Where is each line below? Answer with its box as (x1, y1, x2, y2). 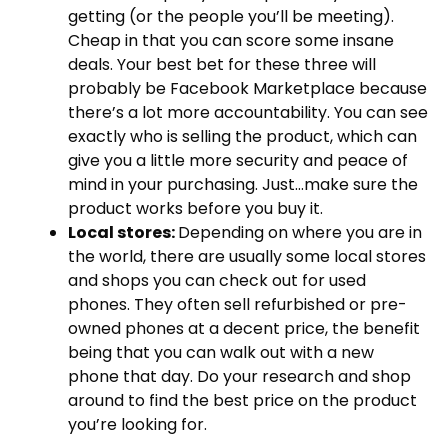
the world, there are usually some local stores (68, 244, 426, 268)
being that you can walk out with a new (68, 340, 374, 364)
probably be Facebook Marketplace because (68, 76, 427, 100)
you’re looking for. (68, 412, 207, 436)
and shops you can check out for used (68, 268, 366, 292)
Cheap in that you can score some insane (68, 28, 394, 52)
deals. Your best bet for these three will (68, 52, 376, 76)
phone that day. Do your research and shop (68, 364, 411, 388)
